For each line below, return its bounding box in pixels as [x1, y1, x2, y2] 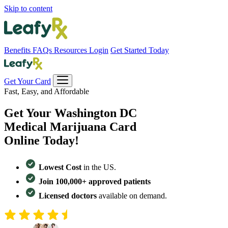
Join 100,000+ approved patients [39, 177, 151, 186]
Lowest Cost [39, 162, 81, 172]
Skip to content [4, 4, 52, 13]
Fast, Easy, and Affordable [4, 87, 89, 96]
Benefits [4, 46, 33, 54]
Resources [54, 46, 89, 54]
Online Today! [4, 133, 79, 147]
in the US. [81, 162, 116, 172]
